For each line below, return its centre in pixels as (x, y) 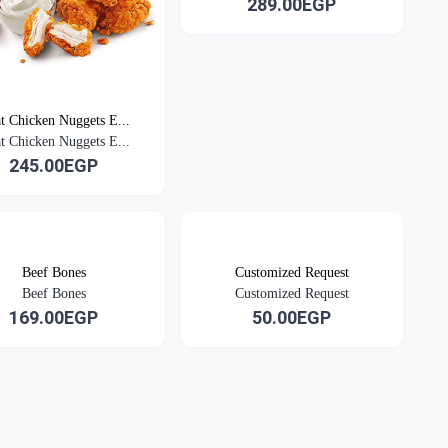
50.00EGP (292, 317)
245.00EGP (54, 165)
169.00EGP (54, 317)
